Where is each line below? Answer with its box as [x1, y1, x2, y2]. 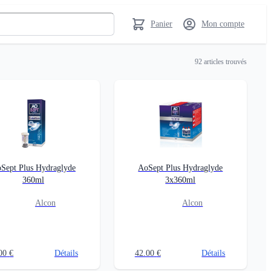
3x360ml [165, 175, 196, 184]
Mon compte [201, 19, 244, 28]
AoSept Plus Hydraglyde [138, 163, 223, 172]
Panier [151, 19, 172, 28]
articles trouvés [202, 57, 247, 66]
